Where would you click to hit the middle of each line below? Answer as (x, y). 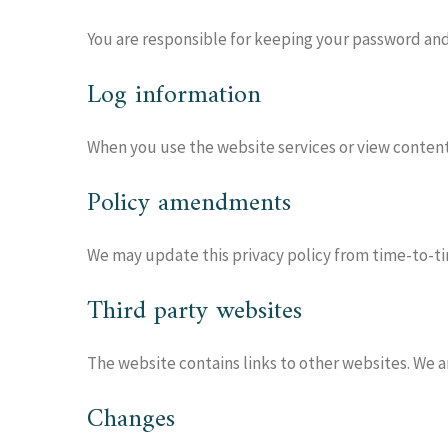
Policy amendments (189, 203)
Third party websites (194, 311)
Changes (131, 419)
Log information (174, 95)
